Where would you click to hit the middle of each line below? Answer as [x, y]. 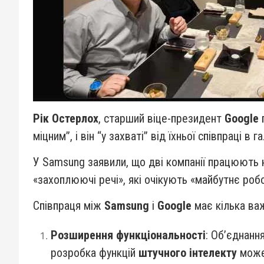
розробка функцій [95, 253]
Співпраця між [69, 206]
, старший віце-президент [161, 118]
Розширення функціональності [128, 235]
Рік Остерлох [66, 118]
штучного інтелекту [188, 253]
